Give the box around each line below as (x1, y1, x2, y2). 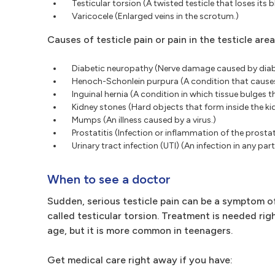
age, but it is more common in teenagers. (47, 225, 233, 236)
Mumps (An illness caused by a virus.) (72, 115, 216, 125)
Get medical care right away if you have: (47, 254, 233, 266)
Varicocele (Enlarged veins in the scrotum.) (72, 11, 239, 21)
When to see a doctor (47, 172, 171, 187)
